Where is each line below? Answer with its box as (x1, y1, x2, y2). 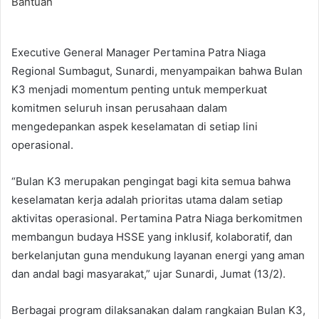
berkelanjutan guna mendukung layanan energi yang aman (11, 249, 305, 263)
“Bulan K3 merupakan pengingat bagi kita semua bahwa (11, 174, 291, 189)
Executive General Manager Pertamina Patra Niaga (11, 46, 266, 60)
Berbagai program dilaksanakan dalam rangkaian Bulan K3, (11, 303, 305, 318)
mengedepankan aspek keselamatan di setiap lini (11, 120, 258, 134)
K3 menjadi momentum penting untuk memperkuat (11, 83, 267, 97)
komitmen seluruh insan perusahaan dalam (11, 101, 227, 115)
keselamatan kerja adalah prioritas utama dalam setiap (11, 193, 283, 207)
